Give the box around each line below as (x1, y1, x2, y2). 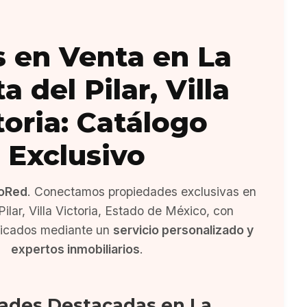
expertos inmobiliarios (10, 242, 140, 256)
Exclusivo (8, 138, 145, 172)
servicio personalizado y (113, 223, 254, 237)
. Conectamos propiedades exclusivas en (27, 184, 256, 199)
